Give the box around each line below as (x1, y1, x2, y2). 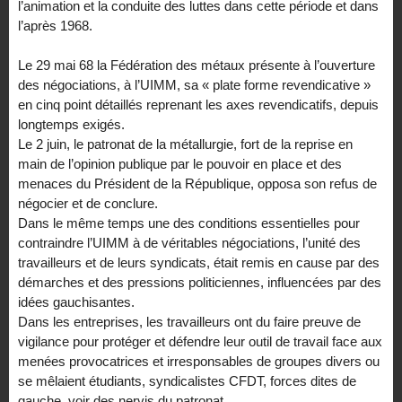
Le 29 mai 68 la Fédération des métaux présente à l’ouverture (18, 57, 375, 74)
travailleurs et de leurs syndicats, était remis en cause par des (18, 255, 380, 271)
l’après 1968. (18, 17, 92, 33)
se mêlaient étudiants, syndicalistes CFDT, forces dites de (18, 373, 356, 389)
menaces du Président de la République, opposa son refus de (18, 176, 377, 192)
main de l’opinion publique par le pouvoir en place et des (18, 156, 342, 172)
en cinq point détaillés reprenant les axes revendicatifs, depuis (18, 97, 379, 113)
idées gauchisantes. (18, 294, 135, 310)
